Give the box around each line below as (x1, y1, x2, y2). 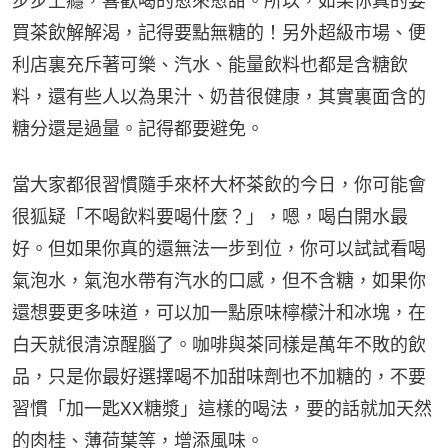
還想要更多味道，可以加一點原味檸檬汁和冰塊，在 (12, 302, 426, 324)
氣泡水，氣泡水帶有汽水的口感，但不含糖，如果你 (12, 270, 426, 292)
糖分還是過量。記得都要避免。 (12, 118, 264, 140)
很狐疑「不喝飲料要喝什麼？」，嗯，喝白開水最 (12, 206, 408, 228)
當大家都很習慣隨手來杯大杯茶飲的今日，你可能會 (12, 174, 426, 196)
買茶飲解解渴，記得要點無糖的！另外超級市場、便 (12, 22, 426, 44)
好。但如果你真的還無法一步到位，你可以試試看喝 (12, 238, 426, 260)
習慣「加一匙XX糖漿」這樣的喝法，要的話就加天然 (12, 398, 432, 420)
